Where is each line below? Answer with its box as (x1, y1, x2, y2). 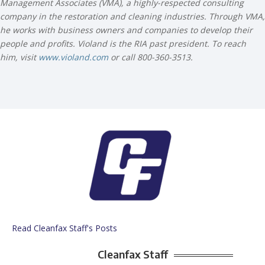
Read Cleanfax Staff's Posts (12, 222, 117, 234)
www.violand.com (38, 51, 108, 63)
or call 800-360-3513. (108, 51, 193, 63)
